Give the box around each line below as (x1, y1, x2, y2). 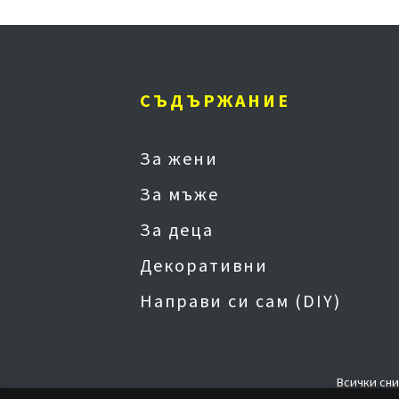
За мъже (140, 183, 219, 205)
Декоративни (140, 254, 268, 276)
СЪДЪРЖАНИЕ (140, 89, 290, 111)
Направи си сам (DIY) (140, 289, 341, 312)
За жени (140, 147, 218, 169)
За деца (140, 218, 214, 240)
